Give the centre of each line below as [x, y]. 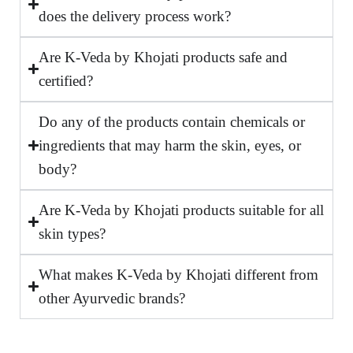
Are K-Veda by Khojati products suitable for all [182, 210]
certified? [66, 80]
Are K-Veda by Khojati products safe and [163, 57]
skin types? [72, 233]
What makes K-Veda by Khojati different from [179, 274]
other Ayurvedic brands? [112, 298]
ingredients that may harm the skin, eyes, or [170, 145]
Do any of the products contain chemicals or [172, 121]
